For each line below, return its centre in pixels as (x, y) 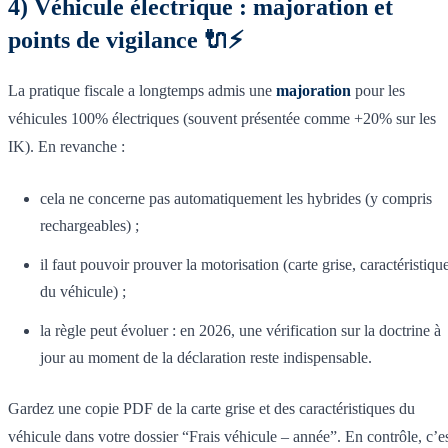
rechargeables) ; (89, 225)
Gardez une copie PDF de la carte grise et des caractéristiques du (211, 408)
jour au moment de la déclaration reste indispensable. (206, 357)
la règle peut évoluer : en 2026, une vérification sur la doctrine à (240, 330)
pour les (378, 90)
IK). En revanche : (66, 146)
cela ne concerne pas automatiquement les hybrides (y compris (236, 198)
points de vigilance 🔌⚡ (126, 39)
